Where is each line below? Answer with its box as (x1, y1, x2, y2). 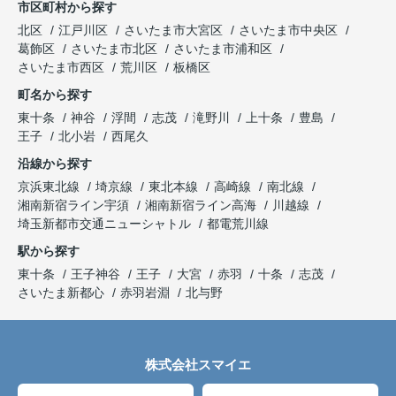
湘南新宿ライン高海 (145, 197, 260, 212)
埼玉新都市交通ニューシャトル (18, 216, 194, 231)
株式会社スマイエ (145, 356, 251, 372)
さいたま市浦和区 (173, 41, 272, 56)
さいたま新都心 (18, 285, 104, 300)
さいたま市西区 (18, 59, 104, 74)
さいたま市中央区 (239, 22, 338, 37)
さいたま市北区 (71, 41, 157, 56)
